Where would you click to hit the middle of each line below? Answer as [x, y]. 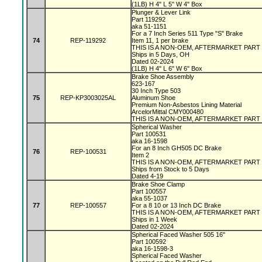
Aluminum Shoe [154, 98]
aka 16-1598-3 [153, 249]
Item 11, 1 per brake [161, 40]
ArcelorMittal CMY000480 [168, 112]
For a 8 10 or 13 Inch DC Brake [177, 205]
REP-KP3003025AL [88, 98]
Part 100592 [151, 242]
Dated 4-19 [147, 176]
